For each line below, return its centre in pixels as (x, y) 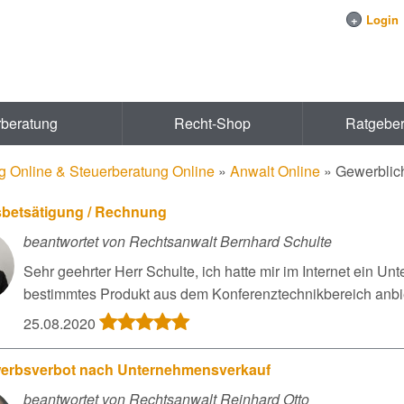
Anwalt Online (275, 171)
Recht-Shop (212, 123)
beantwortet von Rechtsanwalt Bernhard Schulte (178, 241)
